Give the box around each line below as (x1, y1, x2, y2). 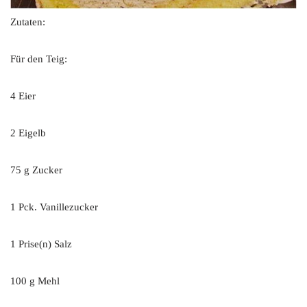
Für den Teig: (10, 53, 67, 64)
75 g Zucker (10, 164, 62, 175)
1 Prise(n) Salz (10, 238, 72, 249)
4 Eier (10, 90, 36, 101)
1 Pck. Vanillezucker (10, 201, 98, 212)
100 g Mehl (10, 275, 60, 286)
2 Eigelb (10, 127, 46, 138)
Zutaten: (10, 16, 45, 27)
